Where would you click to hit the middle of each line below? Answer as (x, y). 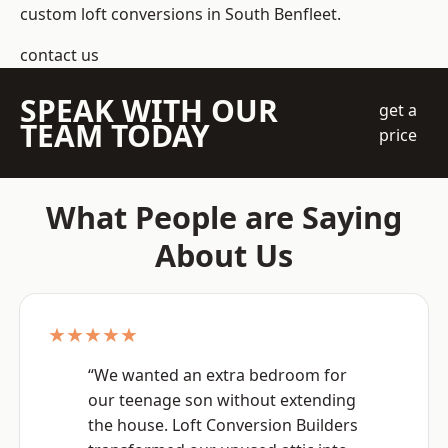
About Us (224, 255)
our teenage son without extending (222, 400)
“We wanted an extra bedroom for (217, 375)
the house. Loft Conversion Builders (223, 425)
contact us (59, 55)
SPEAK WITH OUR (149, 111)
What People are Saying (224, 217)
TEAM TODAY (115, 136)
